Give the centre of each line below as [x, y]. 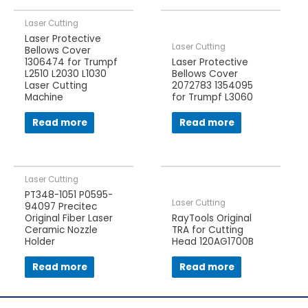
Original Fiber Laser [69, 218]
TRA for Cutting [208, 230]
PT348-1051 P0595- [69, 195]
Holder [40, 241]
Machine [44, 97]
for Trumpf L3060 [213, 97]
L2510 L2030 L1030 [66, 74]
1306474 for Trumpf [71, 62]
